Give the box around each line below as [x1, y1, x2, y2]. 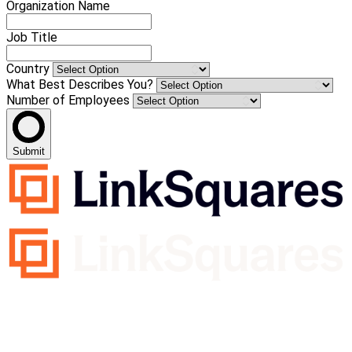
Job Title [6, 30, 57, 46]
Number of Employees [6, 93, 133, 108]
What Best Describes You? [6, 77, 156, 93]
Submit [13, 145, 45, 158]
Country [6, 61, 53, 77]
